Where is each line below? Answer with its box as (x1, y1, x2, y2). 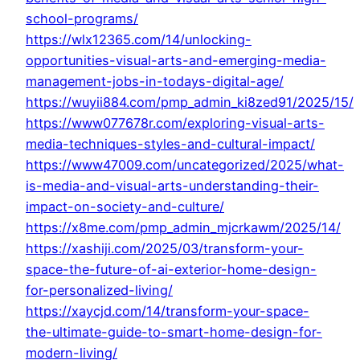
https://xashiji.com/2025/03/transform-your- (26, 240, 304, 257)
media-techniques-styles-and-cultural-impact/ (26, 136, 315, 153)
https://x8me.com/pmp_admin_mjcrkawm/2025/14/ (26, 219, 341, 236)
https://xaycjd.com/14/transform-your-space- (26, 303, 309, 320)
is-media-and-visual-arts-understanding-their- (26, 178, 319, 194)
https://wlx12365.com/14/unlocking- (26, 31, 252, 48)
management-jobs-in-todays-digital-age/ (26, 73, 284, 90)
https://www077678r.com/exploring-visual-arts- (26, 115, 325, 132)
